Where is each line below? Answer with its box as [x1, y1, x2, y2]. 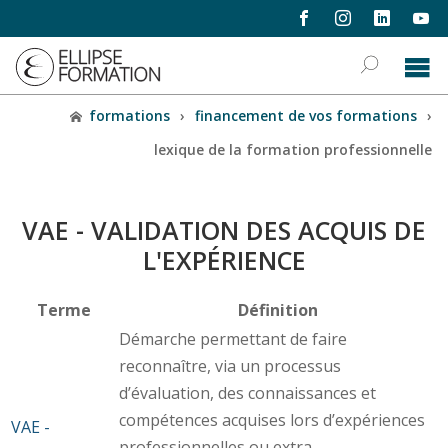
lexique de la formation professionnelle [153, 139, 432, 159]
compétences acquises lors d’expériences [118, 408, 425, 431]
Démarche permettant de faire [118, 327, 347, 350]
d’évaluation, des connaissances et [118, 381, 376, 404]
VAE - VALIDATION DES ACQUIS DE [22, 212, 426, 247]
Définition [237, 298, 318, 321]
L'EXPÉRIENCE [142, 242, 306, 277]
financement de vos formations [194, 106, 417, 125]
